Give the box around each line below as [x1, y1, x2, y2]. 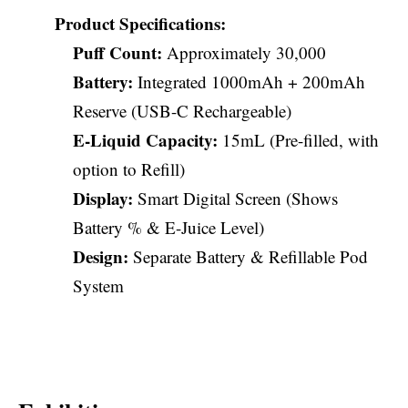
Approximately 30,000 [162, 41, 326, 64]
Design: [73, 244, 128, 269]
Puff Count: [73, 40, 162, 65]
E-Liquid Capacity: [73, 127, 218, 152]
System [73, 274, 124, 297]
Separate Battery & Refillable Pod [128, 245, 368, 268]
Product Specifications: [55, 11, 226, 36]
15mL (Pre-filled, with [218, 128, 379, 151]
